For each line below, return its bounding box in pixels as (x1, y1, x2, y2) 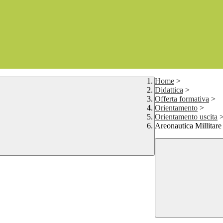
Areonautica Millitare (155, 121, 222, 130)
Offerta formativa (155, 95, 209, 104)
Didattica (155, 86, 183, 95)
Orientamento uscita (155, 112, 218, 121)
